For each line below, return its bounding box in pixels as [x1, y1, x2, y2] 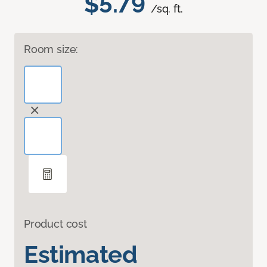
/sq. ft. [151, 2, 183, 15]
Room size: [24, 43, 79, 56]
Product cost [24, 218, 87, 231]
